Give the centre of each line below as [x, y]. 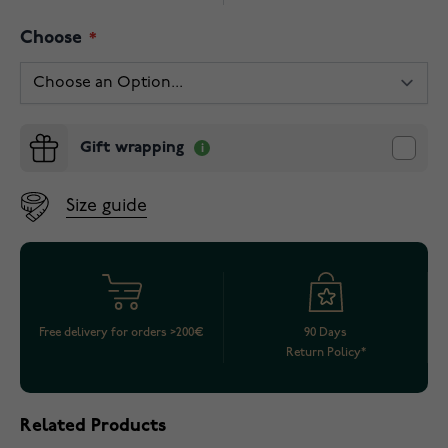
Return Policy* [325, 352]
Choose [53, 38]
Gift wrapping [132, 148]
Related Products [93, 426]
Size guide [106, 206]
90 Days [325, 332]
